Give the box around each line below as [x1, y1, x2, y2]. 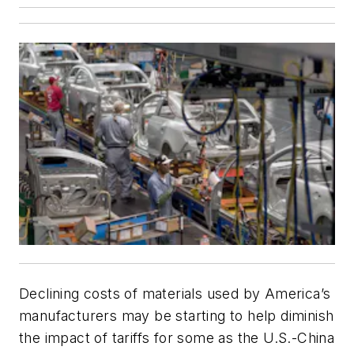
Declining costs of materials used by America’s [19, 285, 331, 302]
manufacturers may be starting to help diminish [19, 307, 334, 324]
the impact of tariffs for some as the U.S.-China [19, 330, 335, 346]
